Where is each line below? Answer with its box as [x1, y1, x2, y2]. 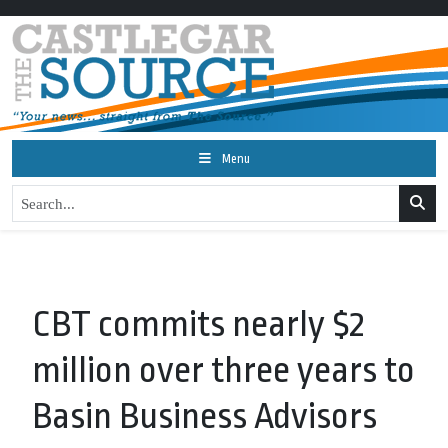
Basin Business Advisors [32, 396, 377, 437]
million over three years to [32, 350, 415, 391]
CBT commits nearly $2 [32, 304, 365, 345]
